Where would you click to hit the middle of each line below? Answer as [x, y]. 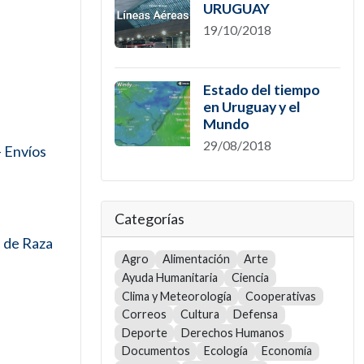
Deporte [144, 332]
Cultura [199, 314]
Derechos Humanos [232, 332]
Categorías [149, 219]
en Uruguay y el [251, 107]
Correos [144, 314]
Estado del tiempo [261, 90]
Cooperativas [280, 296]
